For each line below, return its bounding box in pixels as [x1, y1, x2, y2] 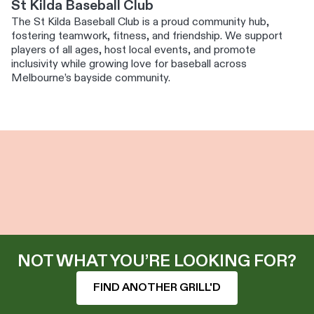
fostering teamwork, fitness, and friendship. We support [11, 30, 282, 42]
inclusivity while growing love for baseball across [11, 58, 247, 70]
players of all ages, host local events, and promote [11, 44, 256, 56]
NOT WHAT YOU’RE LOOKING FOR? [18, 253, 296, 271]
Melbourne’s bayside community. [11, 72, 170, 84]
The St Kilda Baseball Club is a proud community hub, [11, 16, 269, 28]
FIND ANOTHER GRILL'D [93, 282, 221, 294]
